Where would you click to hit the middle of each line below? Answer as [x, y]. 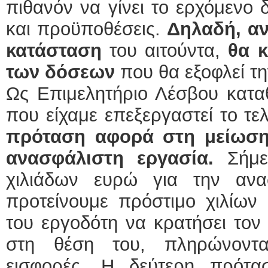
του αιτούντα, [165, 51]
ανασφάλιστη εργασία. [110, 158]
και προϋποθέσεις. [86, 29]
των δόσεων [60, 72]
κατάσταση [54, 51]
